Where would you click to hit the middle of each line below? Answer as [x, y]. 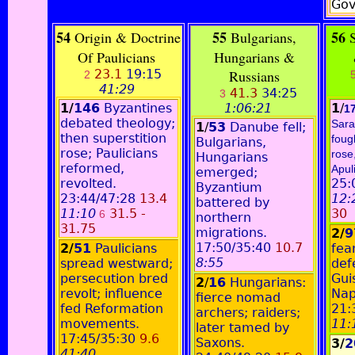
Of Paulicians [118, 57]
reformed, [92, 168]
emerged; [227, 172]
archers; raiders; [248, 313]
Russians [254, 76]
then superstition [113, 138]
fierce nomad [238, 298]
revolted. [88, 183]
